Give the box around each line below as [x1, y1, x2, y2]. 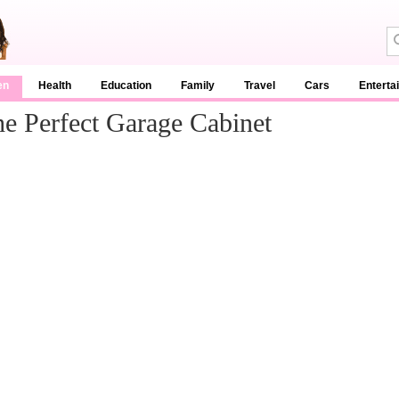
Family [181, 79, 215, 92]
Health [38, 79, 71, 92]
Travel [244, 79, 275, 92]
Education [101, 79, 151, 92]
